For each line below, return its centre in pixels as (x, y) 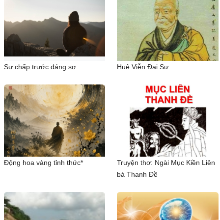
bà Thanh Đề (137, 174)
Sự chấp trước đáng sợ (40, 67)
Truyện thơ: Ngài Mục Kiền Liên (166, 162)
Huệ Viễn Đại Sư (143, 67)
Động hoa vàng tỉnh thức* (43, 162)
